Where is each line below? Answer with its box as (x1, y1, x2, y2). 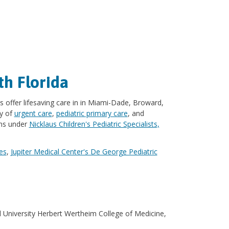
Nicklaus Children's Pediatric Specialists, (29, 119, 159, 129)
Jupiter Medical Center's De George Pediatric (10, 147, 157, 157)
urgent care (14, 108, 52, 119)
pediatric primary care (56, 108, 128, 119)
